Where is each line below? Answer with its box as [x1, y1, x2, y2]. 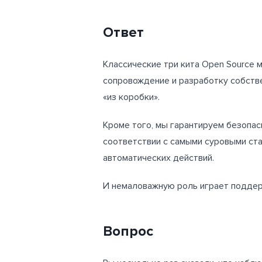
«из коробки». [103, 91, 160, 103]
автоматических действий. [103, 151, 214, 164]
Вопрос [103, 222, 153, 240]
